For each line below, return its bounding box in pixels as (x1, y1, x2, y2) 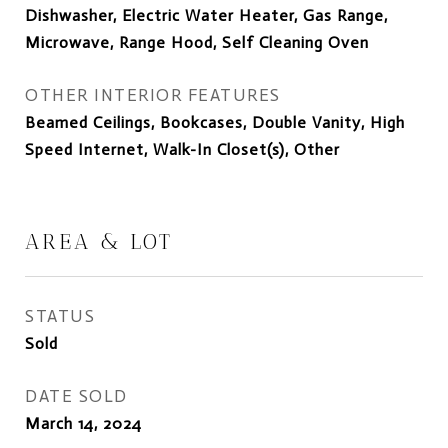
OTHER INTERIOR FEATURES (25, 85, 281, 105)
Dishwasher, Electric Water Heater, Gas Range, (25, 6, 388, 25)
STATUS (25, 306, 95, 326)
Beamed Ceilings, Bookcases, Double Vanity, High (25, 113, 405, 132)
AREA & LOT (25, 229, 173, 254)
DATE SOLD (25, 386, 128, 406)
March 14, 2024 (25, 414, 142, 433)
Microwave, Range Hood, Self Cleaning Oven (25, 33, 369, 52)
